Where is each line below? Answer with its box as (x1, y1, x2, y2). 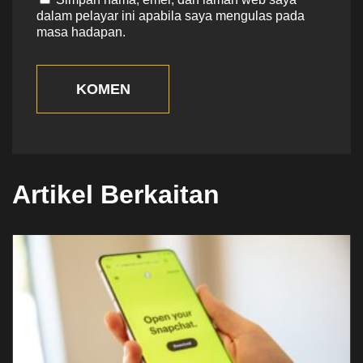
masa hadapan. (36, 25, 126, 40)
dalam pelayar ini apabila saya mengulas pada (36, 9, 305, 23)
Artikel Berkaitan (12, 180, 220, 210)
